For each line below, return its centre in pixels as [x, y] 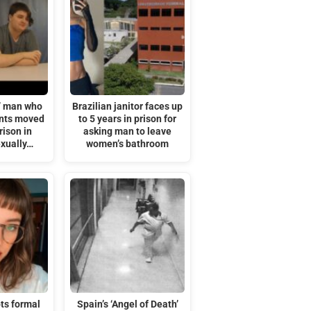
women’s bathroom [128, 144]
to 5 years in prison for [128, 119]
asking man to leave [128, 131]
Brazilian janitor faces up [128, 106]
